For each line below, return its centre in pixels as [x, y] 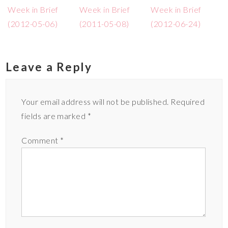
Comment [41, 140]
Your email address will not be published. [95, 101]
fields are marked [54, 116]
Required [188, 101]
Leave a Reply [49, 67]
